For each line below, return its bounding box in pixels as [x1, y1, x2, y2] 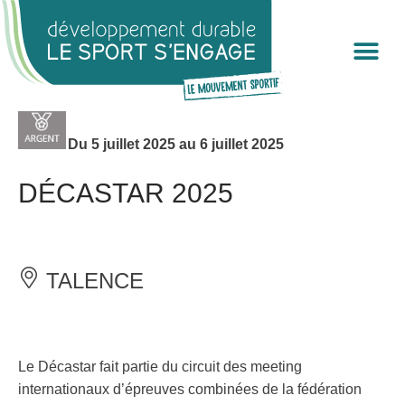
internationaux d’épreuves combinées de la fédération [18, 381, 362, 398]
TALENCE [46, 268, 144, 294]
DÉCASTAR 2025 [18, 178, 233, 209]
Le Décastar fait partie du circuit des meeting [18, 359, 302, 375]
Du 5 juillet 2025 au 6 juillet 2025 [67, 137, 284, 153]
